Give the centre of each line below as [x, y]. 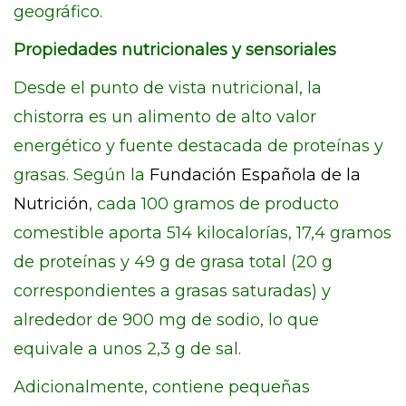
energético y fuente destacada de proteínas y [198, 146]
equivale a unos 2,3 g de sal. [127, 349]
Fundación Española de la [255, 175]
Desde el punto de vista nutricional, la [168, 88]
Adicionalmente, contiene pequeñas [162, 387]
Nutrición [51, 204]
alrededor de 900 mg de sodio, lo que [166, 320]
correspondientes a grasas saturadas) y [172, 291]
